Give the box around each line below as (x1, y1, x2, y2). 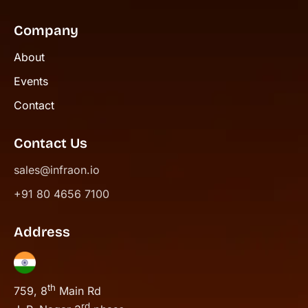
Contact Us (14, 135, 87, 152)
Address (14, 223, 70, 241)
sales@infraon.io (14, 163, 100, 177)
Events (14, 74, 48, 89)
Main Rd (56, 284, 101, 298)
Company (14, 22, 78, 39)
